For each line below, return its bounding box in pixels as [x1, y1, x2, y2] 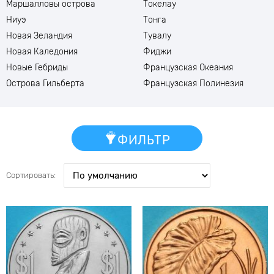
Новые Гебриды [6, 62, 68, 73]
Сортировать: [6, 170, 56, 180]
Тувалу [143, 31, 171, 41]
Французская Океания [143, 62, 233, 73]
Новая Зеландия [6, 31, 72, 41]
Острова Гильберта [6, 78, 84, 89]
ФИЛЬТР [117, 132, 170, 147]
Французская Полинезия [143, 78, 243, 89]
